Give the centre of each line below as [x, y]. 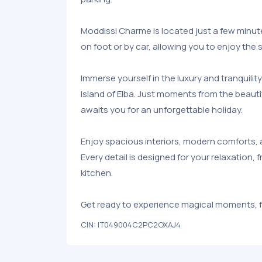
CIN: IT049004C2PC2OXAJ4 [131, 225]
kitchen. [97, 173]
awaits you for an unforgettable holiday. [162, 110]
